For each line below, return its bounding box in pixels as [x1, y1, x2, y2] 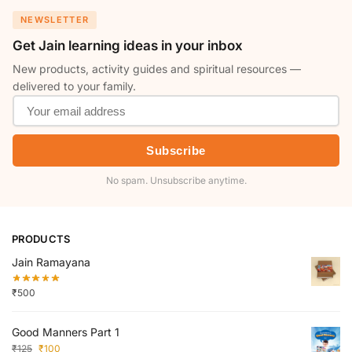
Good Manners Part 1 [12, 324, 119, 339]
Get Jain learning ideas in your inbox [13, 38, 243, 54]
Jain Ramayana [12, 255, 90, 269]
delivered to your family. [13, 79, 136, 93]
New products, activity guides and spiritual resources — [13, 62, 301, 76]
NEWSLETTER [20, 14, 90, 26]
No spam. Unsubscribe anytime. [105, 174, 247, 187]
